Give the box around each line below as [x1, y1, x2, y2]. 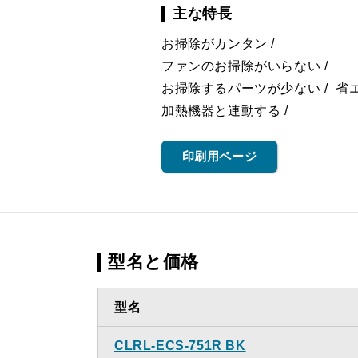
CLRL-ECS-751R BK [114, 339, 246, 352]
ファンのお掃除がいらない [161, 59, 321, 73]
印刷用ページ [181, 149, 257, 163]
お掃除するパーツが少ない [161, 82, 321, 95]
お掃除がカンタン [161, 37, 268, 50]
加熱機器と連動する [161, 104, 281, 117]
